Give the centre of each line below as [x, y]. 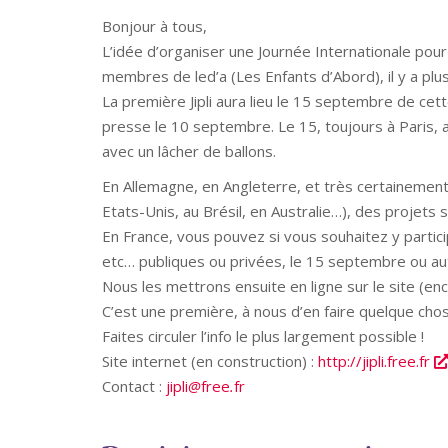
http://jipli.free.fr [376, 361]
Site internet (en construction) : [210, 361]
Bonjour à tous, [154, 26]
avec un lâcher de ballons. [189, 151]
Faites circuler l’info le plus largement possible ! [265, 336]
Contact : [134, 386]
